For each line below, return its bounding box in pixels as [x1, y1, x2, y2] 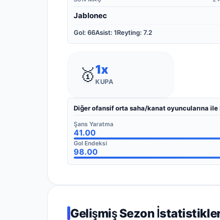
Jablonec [74, 10, 107, 20]
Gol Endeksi [74, 139, 107, 147]
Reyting [117, 28, 140, 36]
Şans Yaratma [74, 120, 113, 128]
